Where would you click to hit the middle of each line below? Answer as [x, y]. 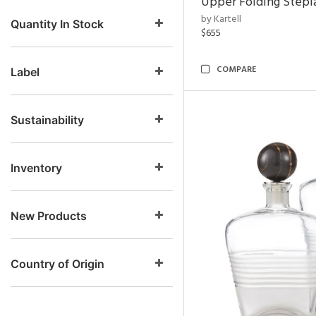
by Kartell [221, 19]
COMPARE [236, 70]
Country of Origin [57, 264]
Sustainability [47, 120]
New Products [49, 216]
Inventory [36, 168]
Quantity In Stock [57, 24]
